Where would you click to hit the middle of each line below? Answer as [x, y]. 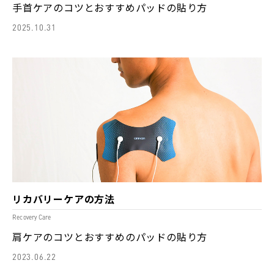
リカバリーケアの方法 [64, 199]
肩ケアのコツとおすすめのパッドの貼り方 [110, 237]
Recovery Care [32, 217]
